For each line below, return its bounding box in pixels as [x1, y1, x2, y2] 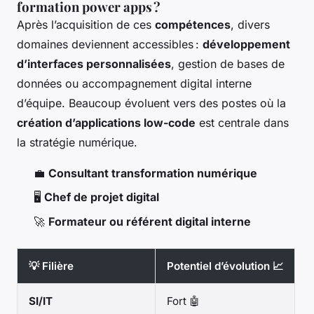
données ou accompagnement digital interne [17, 76, 252, 90]
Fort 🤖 [167, 294, 200, 308]
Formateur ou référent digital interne [48, 214, 251, 228]
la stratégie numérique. [17, 135, 137, 149]
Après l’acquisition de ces [17, 17, 155, 32]
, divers [231, 17, 270, 32]
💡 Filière [29, 259, 74, 273]
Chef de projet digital [44, 190, 159, 205]
